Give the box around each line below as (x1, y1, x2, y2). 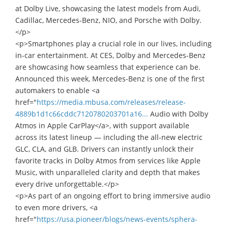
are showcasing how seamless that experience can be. (15, 62, 201, 72)
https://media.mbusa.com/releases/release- (37, 97, 186, 107)
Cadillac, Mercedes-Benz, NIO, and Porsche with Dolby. (15, 15, 202, 25)
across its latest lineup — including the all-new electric (15, 132, 203, 142)
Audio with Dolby (148, 108, 208, 119)
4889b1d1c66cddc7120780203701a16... (15, 108, 148, 119)
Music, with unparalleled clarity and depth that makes (15, 167, 200, 177)
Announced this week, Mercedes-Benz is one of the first (15, 73, 205, 83)
